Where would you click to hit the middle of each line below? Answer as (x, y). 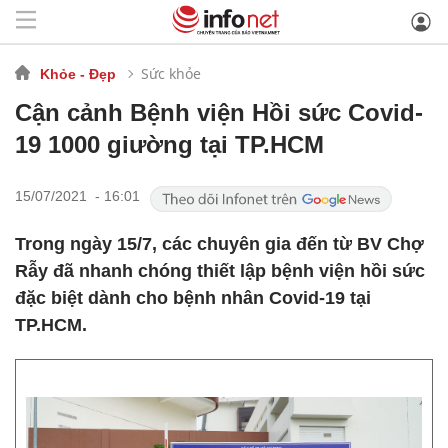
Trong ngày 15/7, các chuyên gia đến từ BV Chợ (219, 244)
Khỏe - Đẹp (78, 73)
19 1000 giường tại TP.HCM (169, 144)
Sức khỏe (171, 73)
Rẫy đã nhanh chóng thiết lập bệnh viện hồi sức (220, 271)
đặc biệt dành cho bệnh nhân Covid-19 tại (193, 298)
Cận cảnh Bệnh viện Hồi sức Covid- (219, 112)
